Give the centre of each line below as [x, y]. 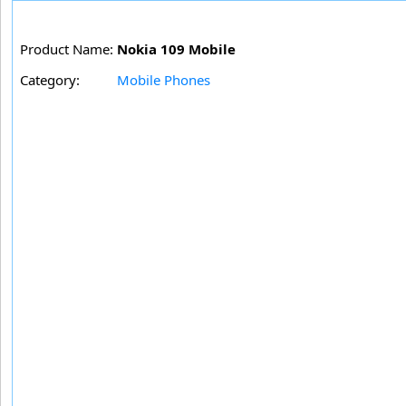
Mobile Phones [164, 80]
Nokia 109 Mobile [176, 49]
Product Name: [67, 49]
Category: [50, 80]
